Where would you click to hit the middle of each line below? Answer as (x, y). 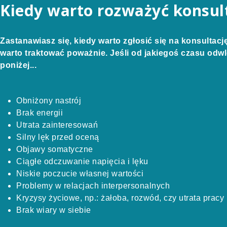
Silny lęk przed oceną (58, 137)
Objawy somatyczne (55, 149)
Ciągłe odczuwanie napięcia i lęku (82, 161)
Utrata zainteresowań (57, 125)
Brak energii (40, 113)
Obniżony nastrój (49, 101)
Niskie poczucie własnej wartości (80, 174)
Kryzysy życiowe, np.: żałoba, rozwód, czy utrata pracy (120, 198)
